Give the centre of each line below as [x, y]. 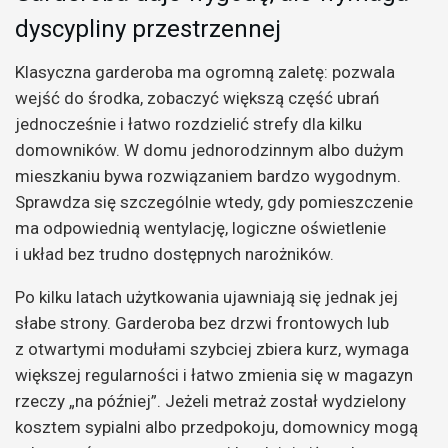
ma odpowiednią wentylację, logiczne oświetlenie [200, 228]
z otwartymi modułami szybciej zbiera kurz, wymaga [212, 349]
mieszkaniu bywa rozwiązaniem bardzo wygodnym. [208, 176]
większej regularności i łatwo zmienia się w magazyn [214, 375]
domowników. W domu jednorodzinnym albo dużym [209, 150]
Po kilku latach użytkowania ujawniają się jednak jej [206, 297]
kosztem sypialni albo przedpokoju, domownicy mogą [216, 427]
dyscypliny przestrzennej [148, 28]
